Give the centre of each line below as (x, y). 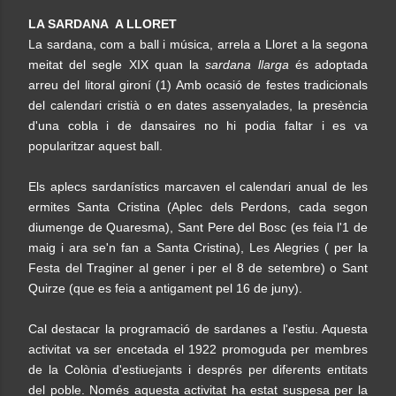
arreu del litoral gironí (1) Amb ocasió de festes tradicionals (198, 85)
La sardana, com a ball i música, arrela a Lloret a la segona (198, 44)
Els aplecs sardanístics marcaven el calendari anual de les (198, 187)
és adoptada (331, 65)
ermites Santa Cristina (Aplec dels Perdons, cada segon (198, 207)
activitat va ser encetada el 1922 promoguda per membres (198, 349)
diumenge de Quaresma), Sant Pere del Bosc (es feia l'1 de (198, 227)
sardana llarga (250, 65)
